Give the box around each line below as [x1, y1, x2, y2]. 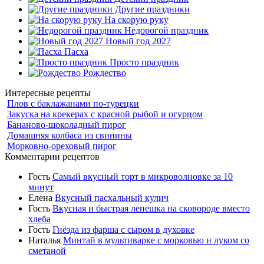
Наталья [28, 235, 63, 245]
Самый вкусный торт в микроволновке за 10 [52, 171, 233, 181]
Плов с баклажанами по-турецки [7, 98, 139, 108]
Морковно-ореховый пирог [7, 140, 117, 151]
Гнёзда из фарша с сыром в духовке [52, 224, 194, 235]
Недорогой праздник [122, 25, 209, 35]
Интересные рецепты [5, 87, 91, 98]
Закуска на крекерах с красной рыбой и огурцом [7, 108, 203, 119]
